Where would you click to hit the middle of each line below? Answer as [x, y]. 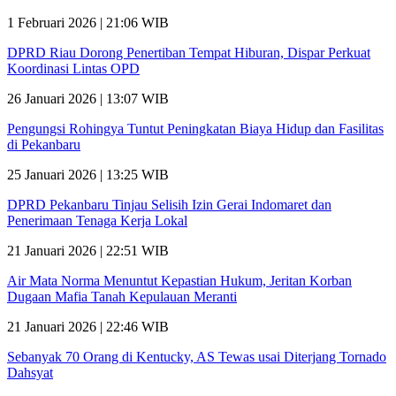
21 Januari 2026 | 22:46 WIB [88, 327]
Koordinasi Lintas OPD [73, 69]
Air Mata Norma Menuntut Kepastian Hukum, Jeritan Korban [179, 281]
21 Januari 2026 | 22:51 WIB [88, 251]
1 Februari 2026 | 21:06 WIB [88, 23]
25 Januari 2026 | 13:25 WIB [88, 175]
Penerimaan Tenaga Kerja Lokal [97, 221]
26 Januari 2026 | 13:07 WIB [88, 99]
